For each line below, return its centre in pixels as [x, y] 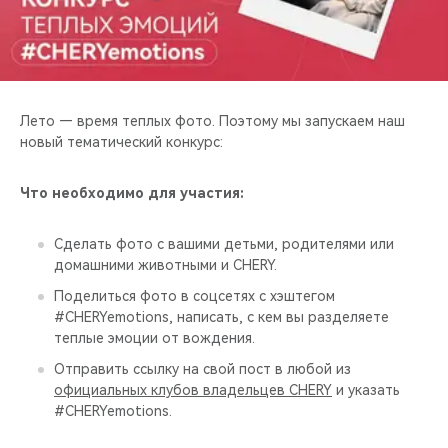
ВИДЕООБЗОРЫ [70, 155]
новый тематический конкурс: [121, 141]
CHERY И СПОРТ [71, 53]
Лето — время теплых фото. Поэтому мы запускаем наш [212, 120]
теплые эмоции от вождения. [154, 337]
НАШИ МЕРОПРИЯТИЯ [90, 104]
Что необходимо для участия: [132, 192]
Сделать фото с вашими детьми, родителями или [224, 243]
